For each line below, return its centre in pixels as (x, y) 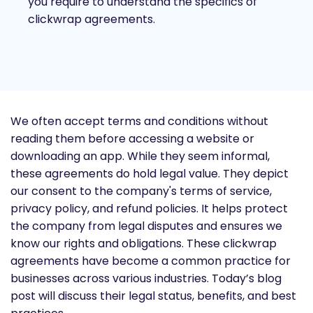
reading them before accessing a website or (132, 139)
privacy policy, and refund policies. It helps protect (149, 209)
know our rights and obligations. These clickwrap (144, 244)
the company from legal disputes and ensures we (146, 226)
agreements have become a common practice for (151, 261)
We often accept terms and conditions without (139, 122)
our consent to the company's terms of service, (141, 191)
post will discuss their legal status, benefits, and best (153, 296)
